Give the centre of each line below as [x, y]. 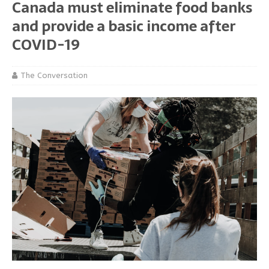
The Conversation [54, 76]
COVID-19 [46, 45]
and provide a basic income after [124, 26]
